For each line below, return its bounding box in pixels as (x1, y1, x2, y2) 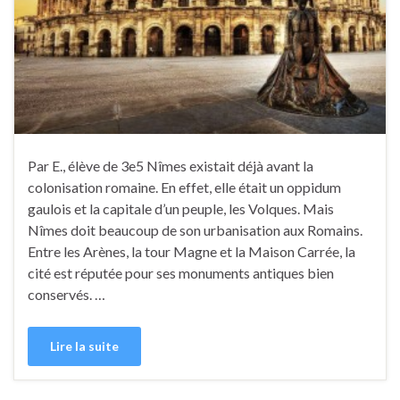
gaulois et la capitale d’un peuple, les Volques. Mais (28, 200, 334, 218)
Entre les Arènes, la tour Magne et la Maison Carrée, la (28, 243, 355, 261)
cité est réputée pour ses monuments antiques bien (28, 264, 334, 282)
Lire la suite (50, 338, 119, 354)
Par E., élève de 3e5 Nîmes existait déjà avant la (28, 157, 313, 175)
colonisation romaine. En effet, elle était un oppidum (28, 179, 341, 196)
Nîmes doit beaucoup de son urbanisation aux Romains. (28, 221, 362, 239)
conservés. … (28, 286, 105, 304)
